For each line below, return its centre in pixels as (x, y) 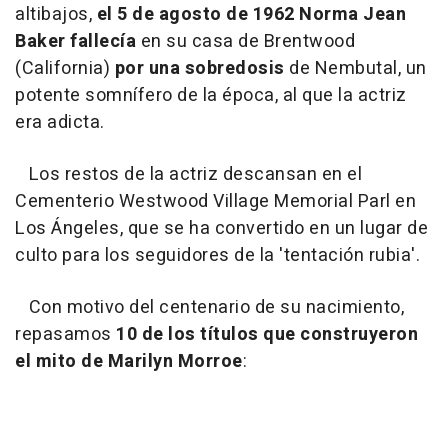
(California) (65, 69)
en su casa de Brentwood (245, 42)
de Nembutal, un (355, 69)
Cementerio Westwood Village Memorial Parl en (215, 202)
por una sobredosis (199, 69)
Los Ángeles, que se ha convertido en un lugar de (221, 229)
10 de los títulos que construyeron (267, 335)
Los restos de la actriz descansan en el (188, 175)
